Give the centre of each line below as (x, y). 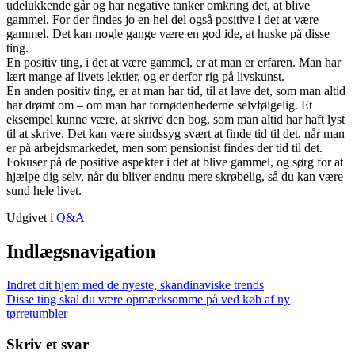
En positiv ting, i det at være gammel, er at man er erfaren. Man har (174, 63)
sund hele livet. (44, 191)
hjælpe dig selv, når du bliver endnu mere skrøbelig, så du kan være (175, 177)
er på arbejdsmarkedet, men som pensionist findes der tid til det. (164, 148)
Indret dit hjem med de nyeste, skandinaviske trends (135, 285)
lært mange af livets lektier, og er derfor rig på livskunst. (145, 77)
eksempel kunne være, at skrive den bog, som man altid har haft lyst (176, 120)
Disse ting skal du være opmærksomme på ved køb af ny (148, 300)
